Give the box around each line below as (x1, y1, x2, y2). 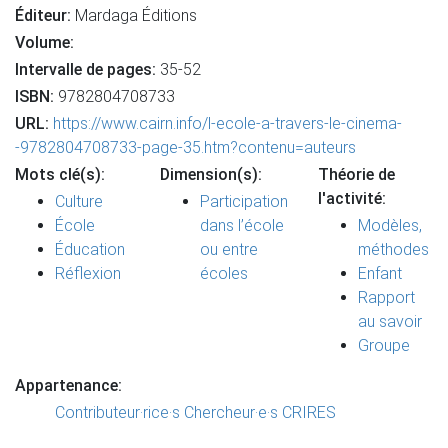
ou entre (200, 240, 258, 259)
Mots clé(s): (15, 165, 105, 184)
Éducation (55, 240, 125, 259)
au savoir (358, 312, 422, 331)
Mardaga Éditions (71, 6, 197, 25)
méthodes (358, 240, 429, 259)
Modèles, (358, 216, 422, 235)
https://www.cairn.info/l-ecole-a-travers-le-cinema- (53, 114, 402, 133)
